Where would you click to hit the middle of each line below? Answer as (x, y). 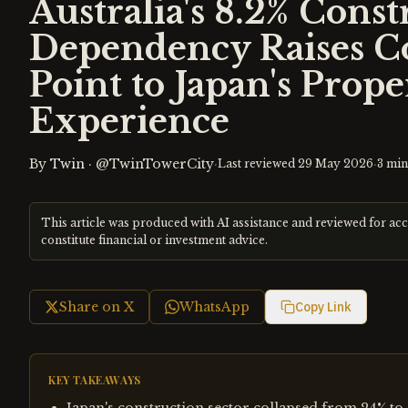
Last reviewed (258, 163)
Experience (129, 122)
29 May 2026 (336, 163)
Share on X (97, 307)
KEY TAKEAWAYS (95, 380)
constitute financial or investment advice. (154, 240)
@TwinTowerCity (155, 164)
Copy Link (323, 307)
